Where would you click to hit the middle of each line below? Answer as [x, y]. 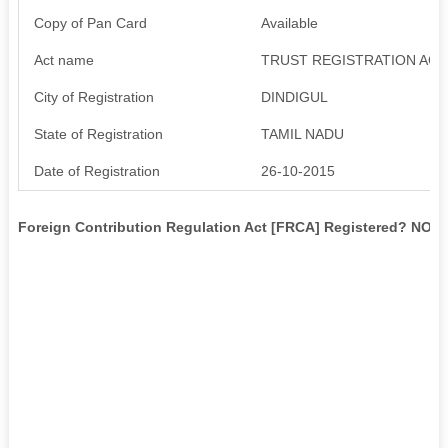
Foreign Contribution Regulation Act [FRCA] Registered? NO [224, 226]
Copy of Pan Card [90, 22]
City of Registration [93, 96]
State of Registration [98, 133]
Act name [63, 59]
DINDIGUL [294, 96]
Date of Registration [96, 170]
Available [289, 22]
